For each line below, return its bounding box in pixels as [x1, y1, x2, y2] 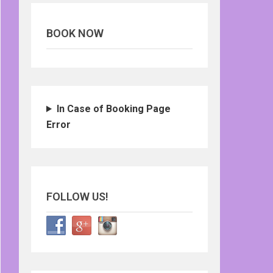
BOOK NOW [46, 27, 104, 40]
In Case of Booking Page [56, 103, 171, 115]
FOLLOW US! [46, 190, 108, 203]
